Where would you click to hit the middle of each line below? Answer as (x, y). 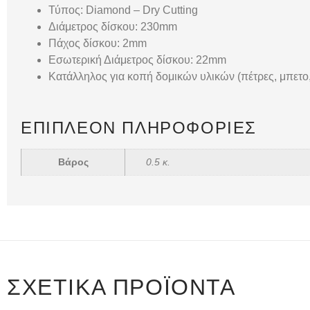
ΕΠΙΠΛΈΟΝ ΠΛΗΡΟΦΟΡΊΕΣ (139, 127)
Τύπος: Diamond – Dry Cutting (123, 10)
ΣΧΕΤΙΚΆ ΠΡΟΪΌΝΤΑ (121, 287)
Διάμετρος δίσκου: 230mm (113, 26)
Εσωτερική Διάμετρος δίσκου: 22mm (137, 60)
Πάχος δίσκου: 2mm (98, 43)
